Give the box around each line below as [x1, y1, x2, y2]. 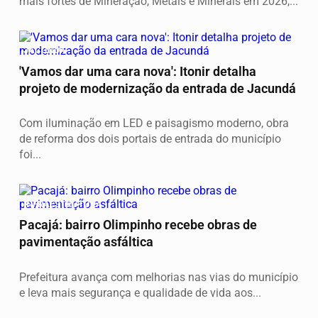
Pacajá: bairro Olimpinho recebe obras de [19, 218, 257, 233]
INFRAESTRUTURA [23, 198, 102, 209]
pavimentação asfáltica [19, 235, 153, 250]
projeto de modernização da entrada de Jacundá [19, 81, 296, 96]
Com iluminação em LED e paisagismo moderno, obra [19, 116, 289, 131]
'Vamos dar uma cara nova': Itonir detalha [19, 64, 256, 79]
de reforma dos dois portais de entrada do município [19, 132, 281, 146]
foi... [19, 148, 41, 162]
